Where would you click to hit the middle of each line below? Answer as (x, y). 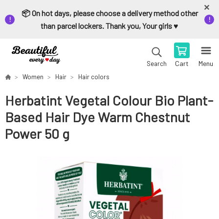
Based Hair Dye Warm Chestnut (98, 117)
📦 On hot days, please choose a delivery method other (109, 13)
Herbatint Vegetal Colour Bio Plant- (109, 100)
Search (156, 64)
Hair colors (94, 77)
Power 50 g (37, 134)
